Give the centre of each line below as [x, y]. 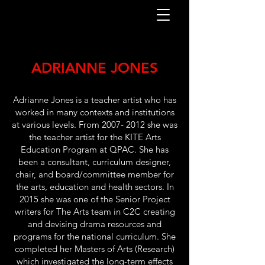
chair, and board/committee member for [95, 174]
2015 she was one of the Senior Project [95, 199]
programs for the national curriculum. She [95, 236]
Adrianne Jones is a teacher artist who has [95, 100]
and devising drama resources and [95, 224]
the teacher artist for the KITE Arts [95, 137]
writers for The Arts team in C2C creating [95, 211]
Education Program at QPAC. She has [95, 149]
